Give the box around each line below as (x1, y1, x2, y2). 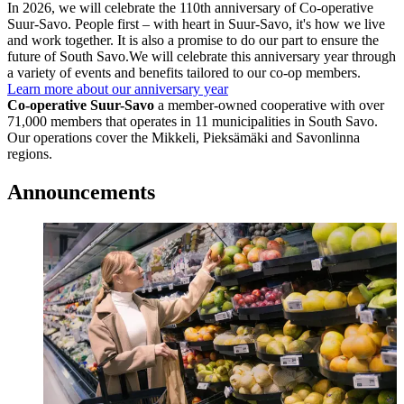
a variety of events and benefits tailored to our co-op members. (7, 64, 361, 80)
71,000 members (7, 113, 102, 129)
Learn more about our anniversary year (7, 80, 228, 96)
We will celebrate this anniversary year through (129, 48, 396, 64)
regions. (7, 145, 52, 161)
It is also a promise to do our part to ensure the (114, 32, 379, 48)
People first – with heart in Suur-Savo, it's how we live (75, 15, 385, 32)
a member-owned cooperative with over (158, 96, 384, 113)
